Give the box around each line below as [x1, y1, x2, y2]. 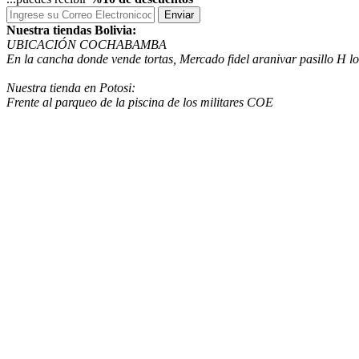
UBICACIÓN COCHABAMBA [6, 37, 167, 51]
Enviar [164, 8, 194, 21]
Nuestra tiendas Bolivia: [6, 22, 136, 37]
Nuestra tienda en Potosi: [6, 80, 135, 95]
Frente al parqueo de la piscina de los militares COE [6, 95, 273, 109]
